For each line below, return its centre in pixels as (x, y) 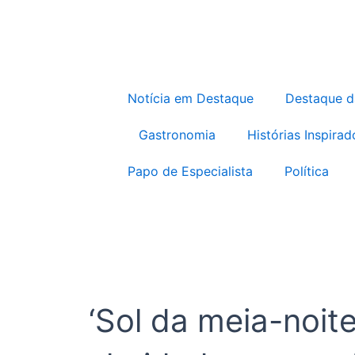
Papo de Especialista (190, 171)
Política (307, 171)
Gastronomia (177, 134)
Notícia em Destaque (191, 98)
